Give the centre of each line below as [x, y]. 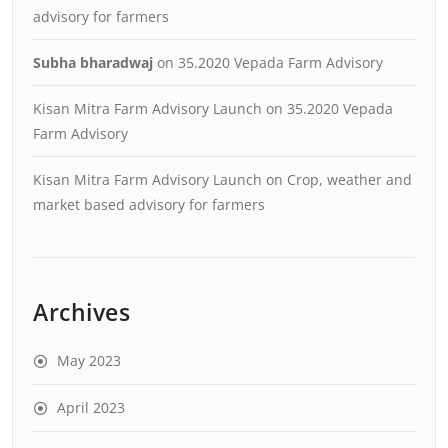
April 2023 [91, 407]
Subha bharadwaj [93, 62]
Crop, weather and [349, 179]
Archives [81, 312]
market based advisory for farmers [149, 204]
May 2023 [89, 360]
